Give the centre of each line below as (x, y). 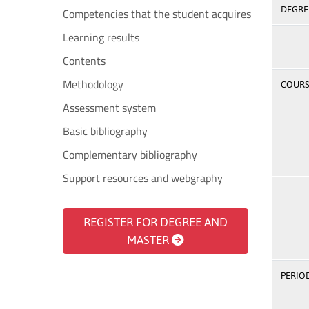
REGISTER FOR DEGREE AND (155, 222)
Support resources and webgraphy (143, 178)
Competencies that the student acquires (157, 14)
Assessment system (109, 108)
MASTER (150, 240)
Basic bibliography (105, 131)
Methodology (93, 84)
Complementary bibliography (130, 154)
